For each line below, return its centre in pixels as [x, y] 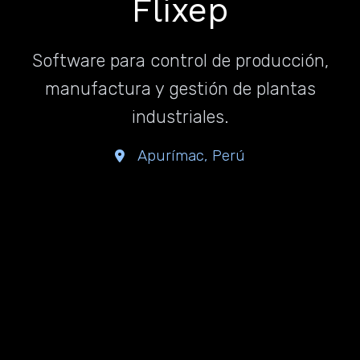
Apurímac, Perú [191, 155]
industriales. [180, 117]
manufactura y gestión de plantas [180, 89]
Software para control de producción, [180, 61]
